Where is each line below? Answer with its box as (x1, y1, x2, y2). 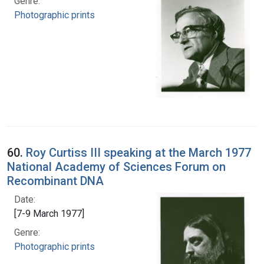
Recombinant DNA (7, 173, 104, 188)
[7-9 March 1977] (14, 207, 84, 219)
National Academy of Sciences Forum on (7, 159, 226, 174)
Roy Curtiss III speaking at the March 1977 (26, 145, 251, 160)
